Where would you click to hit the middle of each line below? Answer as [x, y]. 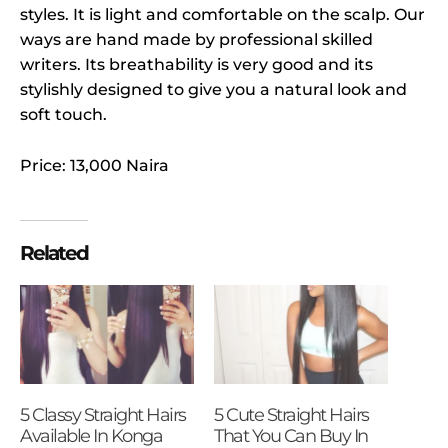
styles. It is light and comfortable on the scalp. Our [222, 14]
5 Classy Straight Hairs [103, 415]
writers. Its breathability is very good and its [196, 64]
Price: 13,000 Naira [94, 165]
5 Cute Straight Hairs [291, 415]
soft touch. [63, 114]
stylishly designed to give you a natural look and [213, 89]
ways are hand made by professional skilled [196, 39]
